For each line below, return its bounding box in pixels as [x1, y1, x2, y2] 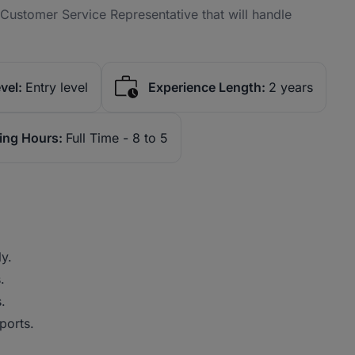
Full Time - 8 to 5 [66, 130, 168, 146]
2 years [269, 79, 313, 95]
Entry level [25, 79, 88, 95]
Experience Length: [148, 79, 265, 95]
